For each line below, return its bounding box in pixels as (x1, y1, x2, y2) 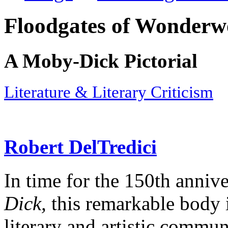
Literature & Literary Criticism (4, 82, 213, 101)
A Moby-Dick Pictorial (4, 49, 197, 72)
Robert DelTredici (4, 136, 157, 158)
